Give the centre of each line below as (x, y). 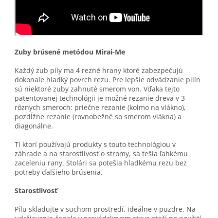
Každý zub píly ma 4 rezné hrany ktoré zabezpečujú (99, 70)
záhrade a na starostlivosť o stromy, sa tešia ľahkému (101, 153)
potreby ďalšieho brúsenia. (59, 172)
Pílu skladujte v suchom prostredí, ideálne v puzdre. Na (105, 209)
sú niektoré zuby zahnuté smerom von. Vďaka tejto (97, 89)
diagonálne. (34, 126)
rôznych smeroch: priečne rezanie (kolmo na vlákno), (100, 107)
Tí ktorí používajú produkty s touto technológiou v (95, 144)
